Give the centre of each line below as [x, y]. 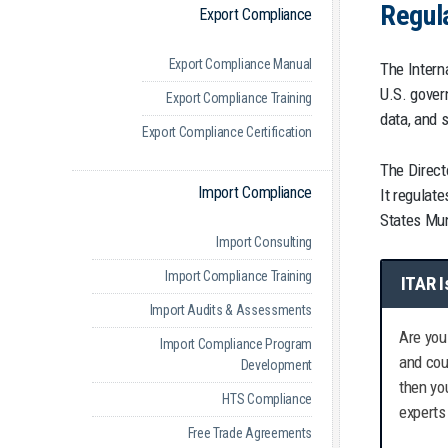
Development [276, 365]
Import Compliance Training [238, 276]
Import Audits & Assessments [230, 310]
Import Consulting [264, 242]
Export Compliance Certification [226, 132]
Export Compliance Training [239, 98]
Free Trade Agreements [249, 433]
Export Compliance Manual [240, 64]
